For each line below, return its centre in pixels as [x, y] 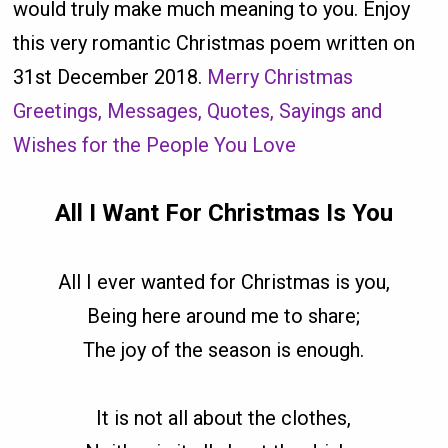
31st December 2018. [110, 77]
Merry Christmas [280, 77]
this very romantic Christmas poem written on [214, 43]
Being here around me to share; [224, 316]
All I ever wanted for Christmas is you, [223, 282]
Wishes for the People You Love [155, 145]
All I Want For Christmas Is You [223, 213]
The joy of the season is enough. [224, 350]
